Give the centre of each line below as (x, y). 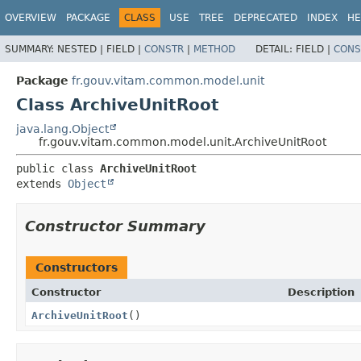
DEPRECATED (266, 18)
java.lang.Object (62, 129)
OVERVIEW (31, 18)
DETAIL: (276, 49)
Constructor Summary (115, 226)
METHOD (214, 49)
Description (321, 292)
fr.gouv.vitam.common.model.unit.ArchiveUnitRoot (183, 141)
